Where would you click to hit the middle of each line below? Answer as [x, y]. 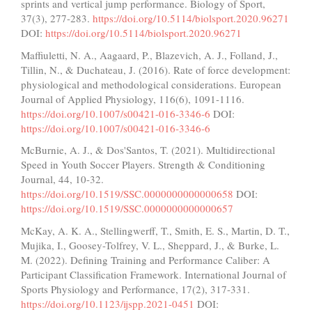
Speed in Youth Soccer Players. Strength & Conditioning [143, 165]
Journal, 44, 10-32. [62, 179]
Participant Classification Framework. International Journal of [154, 274]
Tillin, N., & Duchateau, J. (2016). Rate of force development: [156, 69]
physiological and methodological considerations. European [151, 84]
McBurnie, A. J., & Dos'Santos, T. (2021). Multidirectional [148, 150]
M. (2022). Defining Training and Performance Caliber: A [146, 259]
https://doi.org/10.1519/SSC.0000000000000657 [127, 209]
